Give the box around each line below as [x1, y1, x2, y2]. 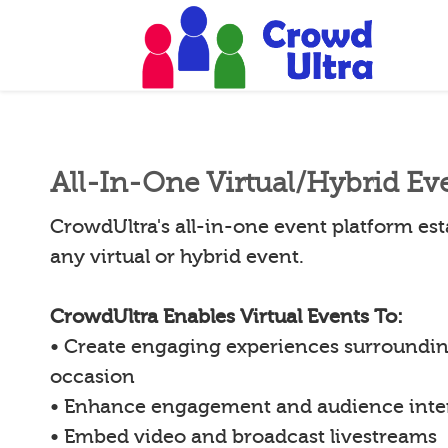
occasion [50, 365, 135, 388]
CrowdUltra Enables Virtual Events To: [50, 305, 403, 328]
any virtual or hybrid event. [50, 245, 304, 268]
